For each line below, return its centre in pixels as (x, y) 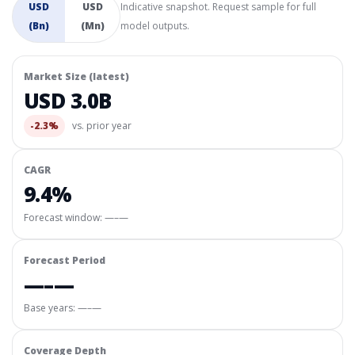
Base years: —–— (63, 308)
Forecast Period (65, 260)
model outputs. (155, 26)
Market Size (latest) (76, 76)
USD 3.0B (68, 101)
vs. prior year (101, 126)
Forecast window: (64, 218)
